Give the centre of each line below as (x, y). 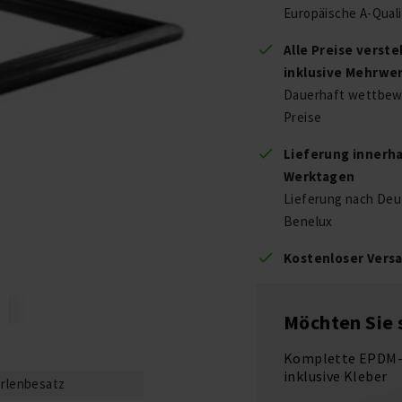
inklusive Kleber (336, 376)
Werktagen (319, 176)
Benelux (308, 221)
